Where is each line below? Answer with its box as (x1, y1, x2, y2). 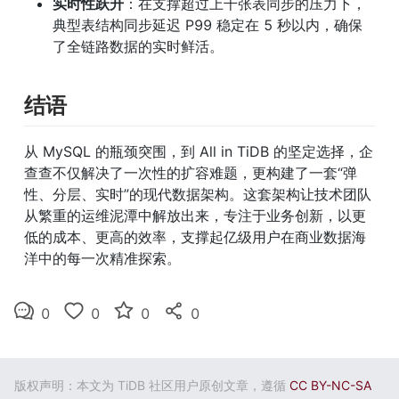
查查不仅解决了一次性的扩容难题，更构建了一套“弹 (24, 163, 357, 182)
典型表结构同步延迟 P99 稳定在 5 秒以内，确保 (53, 15, 362, 34)
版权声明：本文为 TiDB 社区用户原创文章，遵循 (14, 377, 286, 393)
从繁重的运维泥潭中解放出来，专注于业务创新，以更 (24, 206, 366, 224)
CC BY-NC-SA (289, 377, 371, 393)
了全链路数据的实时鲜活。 (53, 37, 224, 55)
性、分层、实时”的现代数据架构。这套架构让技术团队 (24, 184, 371, 203)
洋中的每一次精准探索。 (24, 248, 181, 267)
